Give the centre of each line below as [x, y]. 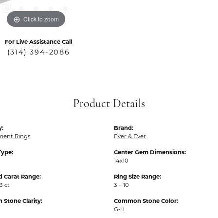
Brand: [124, 128]
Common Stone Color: [146, 201]
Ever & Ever [130, 137]
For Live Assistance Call [38, 42]
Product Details [109, 104]
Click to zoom [41, 18]
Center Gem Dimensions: [150, 153]
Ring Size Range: [137, 177]
